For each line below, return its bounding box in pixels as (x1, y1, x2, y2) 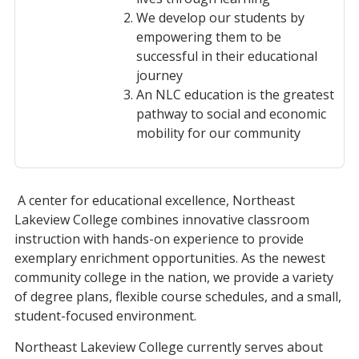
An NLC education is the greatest (136, 86, 334, 103)
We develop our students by (136, 9, 305, 26)
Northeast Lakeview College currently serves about (14, 338, 323, 356)
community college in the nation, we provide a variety (14, 268, 333, 286)
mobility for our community (136, 124, 301, 142)
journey (136, 67, 183, 84)
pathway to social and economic (136, 105, 326, 123)
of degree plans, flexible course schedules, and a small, (14, 288, 341, 305)
